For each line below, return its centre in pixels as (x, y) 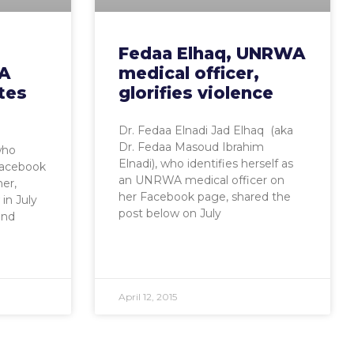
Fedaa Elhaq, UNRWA (212, 54)
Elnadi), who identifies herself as (205, 164)
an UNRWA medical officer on (201, 181)
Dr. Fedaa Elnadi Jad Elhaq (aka (205, 131)
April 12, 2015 (147, 297)
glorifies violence (196, 93)
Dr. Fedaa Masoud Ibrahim (191, 147)
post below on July (169, 214)
